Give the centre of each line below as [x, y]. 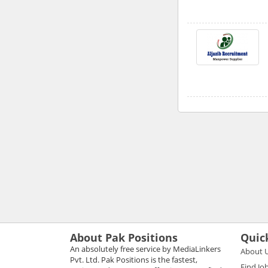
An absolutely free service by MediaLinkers [145, 249]
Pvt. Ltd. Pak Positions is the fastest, [134, 259]
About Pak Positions [124, 237]
